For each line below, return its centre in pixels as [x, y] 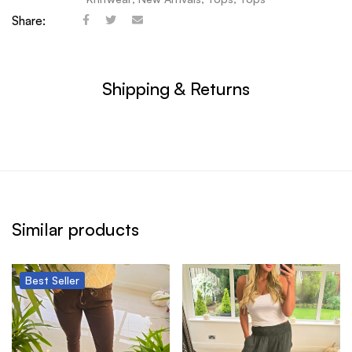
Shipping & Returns [176, 89]
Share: [29, 21]
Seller [66, 280]
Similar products [75, 229]
